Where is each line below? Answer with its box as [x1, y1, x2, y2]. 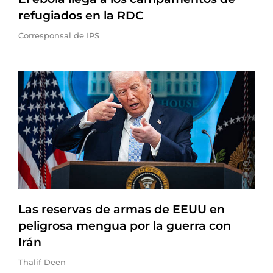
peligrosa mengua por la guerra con [18, 219, 231, 233]
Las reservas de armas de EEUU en [18, 202, 225, 216]
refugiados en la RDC [18, 9, 144, 23]
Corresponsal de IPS [18, 30, 99, 40]
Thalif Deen [18, 257, 66, 267]
